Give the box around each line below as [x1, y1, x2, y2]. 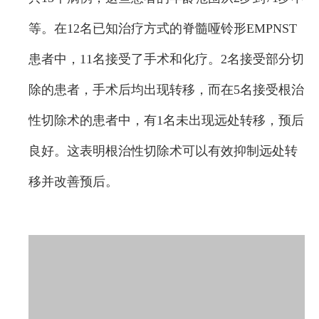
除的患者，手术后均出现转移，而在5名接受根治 [28, 83, 304, 97]
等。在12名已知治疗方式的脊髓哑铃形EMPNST [28, 21, 297, 36]
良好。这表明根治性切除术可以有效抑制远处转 [28, 144, 298, 158]
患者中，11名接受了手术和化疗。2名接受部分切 [28, 52, 304, 66]
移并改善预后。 [28, 174, 118, 189]
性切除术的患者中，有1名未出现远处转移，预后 [28, 113, 304, 127]
